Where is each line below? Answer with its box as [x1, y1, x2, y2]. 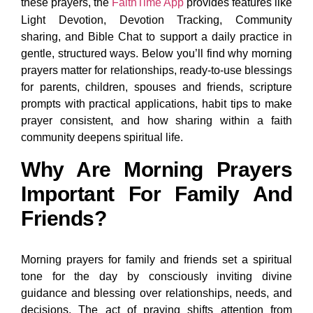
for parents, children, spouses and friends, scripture [21, 81, 292, 94]
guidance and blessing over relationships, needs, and [21, 287, 292, 300]
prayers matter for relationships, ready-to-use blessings [21, 64, 292, 77]
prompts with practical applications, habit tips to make [21, 98, 292, 110]
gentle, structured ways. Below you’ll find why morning [21, 48, 292, 60]
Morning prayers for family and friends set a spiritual [21, 254, 292, 266]
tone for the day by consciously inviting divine [21, 270, 292, 283]
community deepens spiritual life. [21, 131, 183, 144]
